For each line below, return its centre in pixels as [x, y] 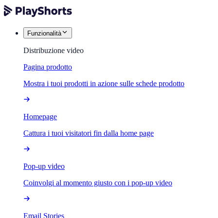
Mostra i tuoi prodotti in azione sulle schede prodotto [104, 83]
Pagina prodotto [48, 67]
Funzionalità [44, 33]
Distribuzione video [54, 50]
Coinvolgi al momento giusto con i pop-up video [98, 183]
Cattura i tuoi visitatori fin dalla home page [89, 133]
